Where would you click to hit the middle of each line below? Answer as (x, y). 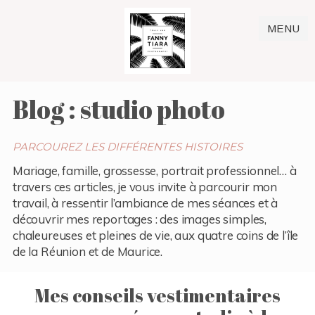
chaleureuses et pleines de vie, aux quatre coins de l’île (155, 235)
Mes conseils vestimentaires (157, 295)
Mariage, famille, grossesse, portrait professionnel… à (154, 170)
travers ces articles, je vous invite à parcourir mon (145, 186)
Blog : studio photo (118, 109)
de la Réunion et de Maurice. (88, 251)
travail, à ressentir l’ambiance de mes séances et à (145, 202)
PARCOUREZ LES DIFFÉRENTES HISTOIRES (127, 146)
